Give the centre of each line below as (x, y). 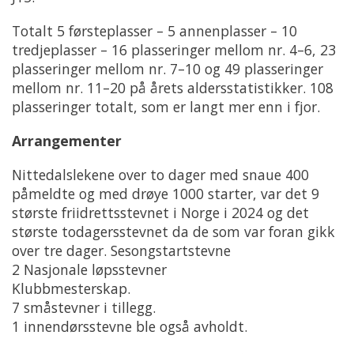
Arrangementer (67, 141)
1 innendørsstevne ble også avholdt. (130, 327)
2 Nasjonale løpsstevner (89, 270)
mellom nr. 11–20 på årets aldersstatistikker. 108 (173, 88)
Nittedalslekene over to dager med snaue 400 (160, 175)
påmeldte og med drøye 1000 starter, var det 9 (166, 194)
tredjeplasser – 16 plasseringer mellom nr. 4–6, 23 (174, 50)
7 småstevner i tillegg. (84, 308)
